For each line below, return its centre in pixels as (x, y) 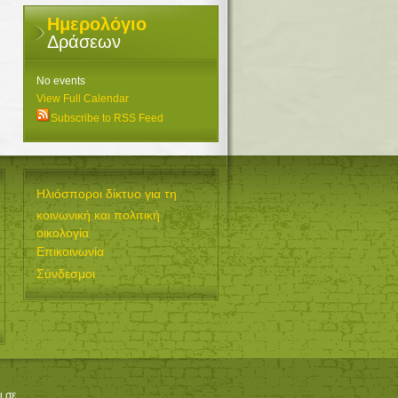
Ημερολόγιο (97, 24)
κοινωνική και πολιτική (98, 214)
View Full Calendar (83, 99)
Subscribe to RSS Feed (107, 118)
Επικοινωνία (70, 251)
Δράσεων (84, 42)
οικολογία (63, 232)
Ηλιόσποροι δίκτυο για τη (107, 194)
